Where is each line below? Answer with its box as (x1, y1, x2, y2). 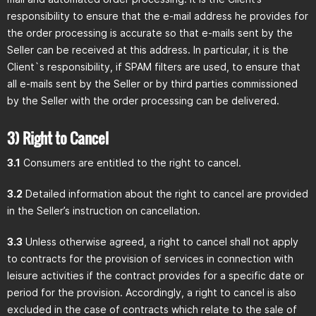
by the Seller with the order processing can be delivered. (7, 95, 279, 107)
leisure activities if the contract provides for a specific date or (7, 269, 304, 281)
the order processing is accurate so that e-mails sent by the (7, 27, 293, 39)
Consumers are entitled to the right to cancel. (20, 157, 241, 169)
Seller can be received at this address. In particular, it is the (7, 44, 288, 56)
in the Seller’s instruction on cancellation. (7, 205, 200, 217)
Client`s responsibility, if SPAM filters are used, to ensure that (7, 61, 300, 73)
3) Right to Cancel (7, 127, 109, 149)
